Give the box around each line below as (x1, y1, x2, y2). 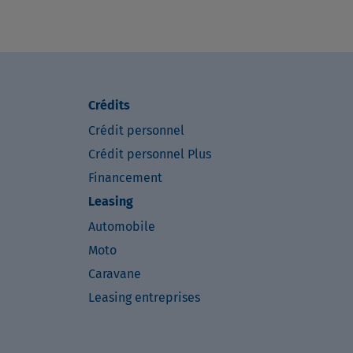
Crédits (88, 98, 130, 113)
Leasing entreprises (88, 290, 200, 305)
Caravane (88, 266, 141, 281)
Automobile (88, 219, 155, 234)
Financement (88, 170, 162, 185)
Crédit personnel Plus (88, 147, 211, 162)
